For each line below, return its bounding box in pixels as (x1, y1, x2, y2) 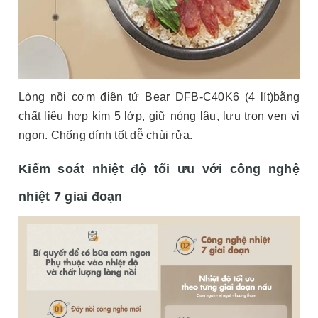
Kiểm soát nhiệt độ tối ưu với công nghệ (18, 162, 300, 176)
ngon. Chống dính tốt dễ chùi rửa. (18, 129, 193, 141)
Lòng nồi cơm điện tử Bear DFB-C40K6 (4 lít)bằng (18, 91, 300, 103)
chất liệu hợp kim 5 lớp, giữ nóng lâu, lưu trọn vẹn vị (18, 110, 300, 122)
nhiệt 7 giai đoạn (18, 190, 123, 204)
